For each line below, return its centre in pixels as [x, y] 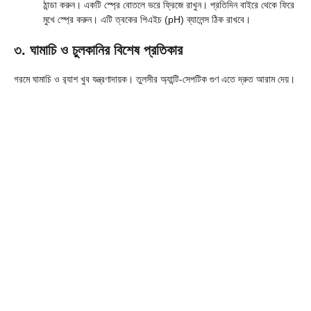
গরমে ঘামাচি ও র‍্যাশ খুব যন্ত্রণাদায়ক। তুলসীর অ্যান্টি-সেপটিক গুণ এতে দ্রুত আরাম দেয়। [154, 79]
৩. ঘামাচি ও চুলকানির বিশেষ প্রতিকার [98, 50]
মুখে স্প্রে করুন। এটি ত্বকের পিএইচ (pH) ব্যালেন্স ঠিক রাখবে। [147, 19]
